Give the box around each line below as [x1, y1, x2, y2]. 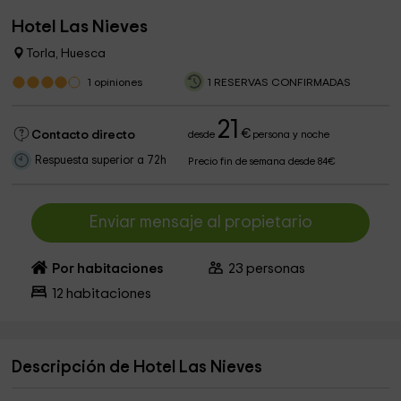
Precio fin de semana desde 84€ [188, 157, 337, 166]
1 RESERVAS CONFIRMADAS [207, 77, 351, 88]
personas [243, 262, 306, 276]
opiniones [91, 77, 143, 88]
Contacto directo [31, 129, 136, 141]
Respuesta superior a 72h [35, 155, 167, 166]
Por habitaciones [51, 262, 164, 276]
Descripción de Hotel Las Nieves [12, 359, 263, 376]
